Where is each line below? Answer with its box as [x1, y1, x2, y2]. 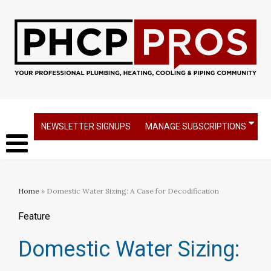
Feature [18, 211, 50, 222]
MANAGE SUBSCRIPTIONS [145, 122, 246, 131]
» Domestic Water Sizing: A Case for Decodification [39, 186, 219, 195]
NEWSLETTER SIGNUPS [41, 122, 131, 131]
